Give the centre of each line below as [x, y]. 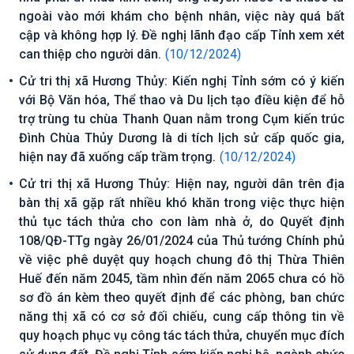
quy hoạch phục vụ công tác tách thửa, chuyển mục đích [182, 335]
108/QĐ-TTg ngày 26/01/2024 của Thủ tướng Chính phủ [182, 241]
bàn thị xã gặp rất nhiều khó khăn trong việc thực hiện [182, 203]
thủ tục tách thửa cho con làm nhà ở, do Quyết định [182, 222]
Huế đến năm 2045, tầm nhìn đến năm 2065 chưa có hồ [182, 279]
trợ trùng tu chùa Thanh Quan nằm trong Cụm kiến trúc [182, 119]
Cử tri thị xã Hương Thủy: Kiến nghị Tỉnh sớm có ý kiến [182, 81]
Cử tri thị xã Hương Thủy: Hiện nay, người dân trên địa [182, 184]
